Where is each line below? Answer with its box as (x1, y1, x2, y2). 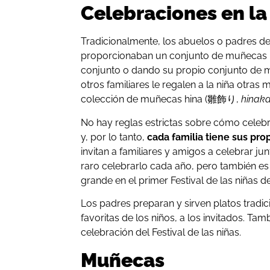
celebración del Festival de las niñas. (81, 227, 242, 239)
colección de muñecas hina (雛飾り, (81, 93, 242, 105)
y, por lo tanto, (81, 131, 145, 143)
